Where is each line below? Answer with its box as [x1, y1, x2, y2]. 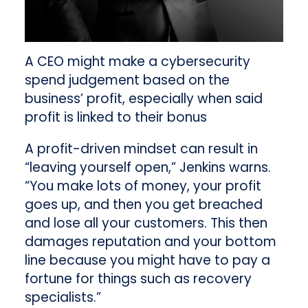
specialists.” [24, 287, 101, 307]
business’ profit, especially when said [24, 89, 263, 108]
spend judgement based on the [24, 70, 230, 89]
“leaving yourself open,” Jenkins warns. [24, 157, 271, 177]
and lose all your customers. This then [24, 213, 267, 232]
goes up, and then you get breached [24, 195, 263, 214]
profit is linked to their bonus [24, 107, 207, 126]
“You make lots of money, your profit [24, 176, 261, 195]
